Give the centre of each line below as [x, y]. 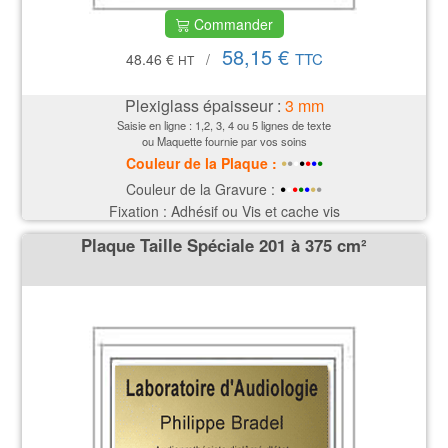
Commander [231, 24]
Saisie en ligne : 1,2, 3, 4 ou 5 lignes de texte [224, 124]
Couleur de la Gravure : [200, 188]
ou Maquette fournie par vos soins [224, 140]
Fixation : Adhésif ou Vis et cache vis [224, 210]
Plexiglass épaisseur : [204, 105]
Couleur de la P [177, 162]
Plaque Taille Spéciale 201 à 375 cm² [224, 245]
